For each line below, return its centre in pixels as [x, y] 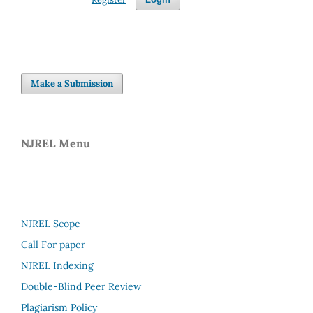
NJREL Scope [51, 223]
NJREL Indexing [57, 265]
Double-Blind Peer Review [81, 286]
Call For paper [53, 244]
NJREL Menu [56, 143]
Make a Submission [72, 83]
